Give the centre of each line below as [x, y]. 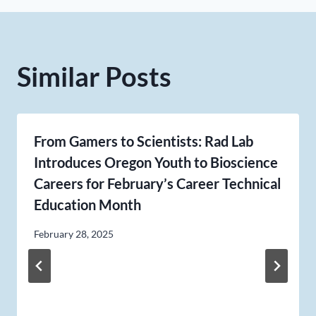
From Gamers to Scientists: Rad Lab [144, 141]
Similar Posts [94, 77]
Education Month [87, 205]
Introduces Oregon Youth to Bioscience [156, 163]
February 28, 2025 [74, 233]
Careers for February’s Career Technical [157, 184]
